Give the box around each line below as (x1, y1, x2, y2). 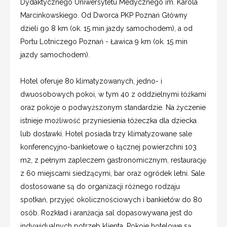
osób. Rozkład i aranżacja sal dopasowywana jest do (20, 208, 193, 217)
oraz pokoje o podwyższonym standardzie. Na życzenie (20, 103, 206, 111)
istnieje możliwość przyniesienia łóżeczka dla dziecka (20, 116, 197, 125)
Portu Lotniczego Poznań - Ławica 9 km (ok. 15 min (20, 37, 187, 46)
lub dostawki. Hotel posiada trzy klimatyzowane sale (20, 129, 192, 138)
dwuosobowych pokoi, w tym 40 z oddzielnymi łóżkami (20, 90, 206, 98)
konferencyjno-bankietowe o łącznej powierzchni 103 (20, 142, 197, 151)
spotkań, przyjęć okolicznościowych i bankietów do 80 (20, 195, 202, 204)
